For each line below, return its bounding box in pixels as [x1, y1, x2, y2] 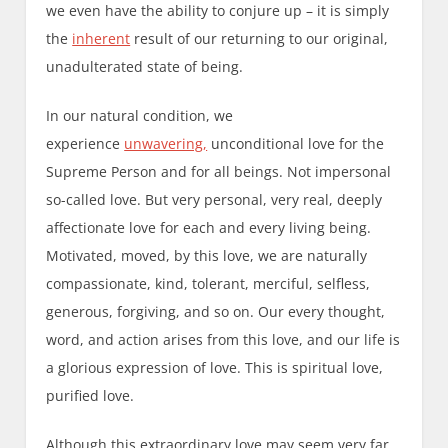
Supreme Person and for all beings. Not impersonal [46, 162, 392, 182]
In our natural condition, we [46, 106, 234, 126]
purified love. [46, 386, 135, 406]
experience [46, 134, 125, 154]
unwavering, [124, 134, 208, 154]
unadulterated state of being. [46, 57, 244, 77]
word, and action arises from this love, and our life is [46, 330, 401, 350]
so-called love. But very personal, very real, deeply [46, 190, 383, 210]
